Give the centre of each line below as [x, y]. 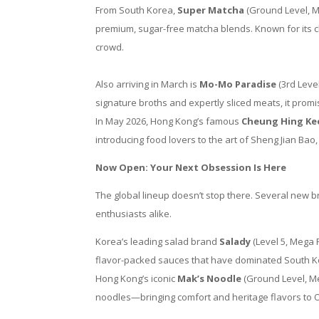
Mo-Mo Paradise [238, 84]
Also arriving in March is [148, 84]
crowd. [110, 47]
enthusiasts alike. [134, 214]
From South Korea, [137, 10]
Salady [234, 241]
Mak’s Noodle [210, 278]
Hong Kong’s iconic [137, 278]
